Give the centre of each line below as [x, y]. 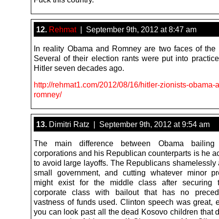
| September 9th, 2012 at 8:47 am [136, 29]
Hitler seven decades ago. [79, 68]
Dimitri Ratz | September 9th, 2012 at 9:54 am [128, 124]
